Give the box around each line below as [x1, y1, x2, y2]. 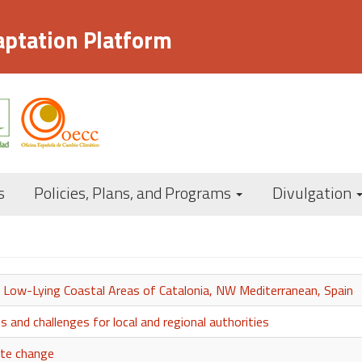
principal [179, 197, 266, 234]
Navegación [179, 168, 299, 205]
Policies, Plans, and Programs [34, 180, 235, 205]
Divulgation [271, 180, 355, 205]
